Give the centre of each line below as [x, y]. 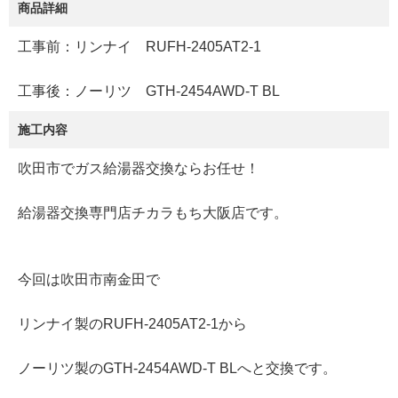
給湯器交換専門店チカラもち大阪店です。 [153, 213]
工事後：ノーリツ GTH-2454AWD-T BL [149, 92]
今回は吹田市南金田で [89, 280]
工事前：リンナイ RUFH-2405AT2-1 [139, 47]
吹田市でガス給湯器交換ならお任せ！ [139, 169]
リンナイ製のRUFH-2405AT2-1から [132, 324]
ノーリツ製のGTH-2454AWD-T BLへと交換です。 [177, 369]
